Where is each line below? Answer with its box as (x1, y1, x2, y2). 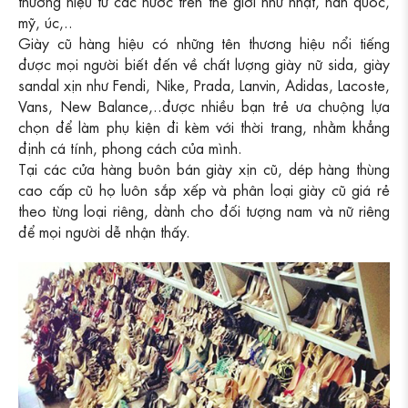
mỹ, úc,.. (18, 11, 73, 31)
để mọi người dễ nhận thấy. (18, 220, 190, 240)
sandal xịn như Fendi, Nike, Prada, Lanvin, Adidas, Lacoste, (18, 74, 390, 94)
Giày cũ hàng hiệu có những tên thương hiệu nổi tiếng (18, 32, 390, 52)
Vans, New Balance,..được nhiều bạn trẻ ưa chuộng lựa (18, 95, 390, 115)
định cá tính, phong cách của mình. (18, 137, 242, 157)
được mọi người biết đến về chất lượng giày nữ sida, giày (18, 53, 390, 73)
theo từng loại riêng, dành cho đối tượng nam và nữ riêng (18, 199, 390, 219)
